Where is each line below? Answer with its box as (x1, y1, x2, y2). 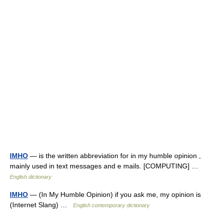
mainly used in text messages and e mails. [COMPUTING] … (10, 162, 202, 170)
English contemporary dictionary (73, 202, 150, 208)
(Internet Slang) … (10, 201, 73, 209)
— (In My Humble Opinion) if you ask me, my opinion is (28, 191, 201, 198)
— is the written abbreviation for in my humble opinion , (28, 152, 201, 160)
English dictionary (10, 174, 52, 180)
